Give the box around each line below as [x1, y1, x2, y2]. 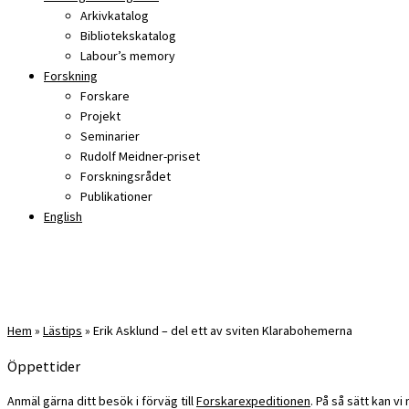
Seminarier [80, 128, 140, 145]
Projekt [80, 108, 121, 125]
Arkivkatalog [80, 7, 149, 25]
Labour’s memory [80, 47, 175, 65]
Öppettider [7, 356, 80, 375]
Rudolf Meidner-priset [80, 148, 200, 165]
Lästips [43, 322, 82, 340]
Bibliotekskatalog [80, 27, 176, 45]
